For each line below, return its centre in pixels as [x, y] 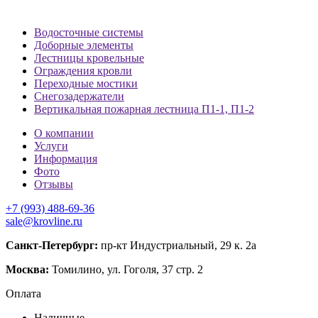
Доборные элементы [84, 45]
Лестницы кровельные [89, 57]
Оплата [23, 293]
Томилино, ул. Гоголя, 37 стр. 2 [126, 269]
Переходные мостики [86, 83]
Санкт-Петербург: [52, 245]
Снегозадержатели [79, 96]
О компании [64, 133]
